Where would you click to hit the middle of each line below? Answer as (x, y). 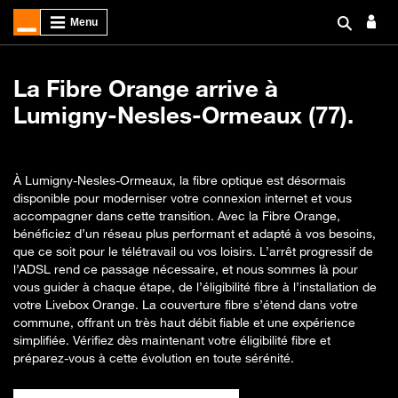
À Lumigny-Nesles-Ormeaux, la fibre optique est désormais (179, 180)
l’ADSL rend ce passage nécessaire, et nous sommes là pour (186, 269)
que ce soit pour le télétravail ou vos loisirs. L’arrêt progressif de (193, 251)
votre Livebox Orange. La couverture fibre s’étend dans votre (186, 304)
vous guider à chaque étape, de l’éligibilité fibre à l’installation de (195, 287)
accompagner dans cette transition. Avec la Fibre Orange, (177, 215)
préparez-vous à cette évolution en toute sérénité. (154, 358)
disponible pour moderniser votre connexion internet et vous (183, 198)
